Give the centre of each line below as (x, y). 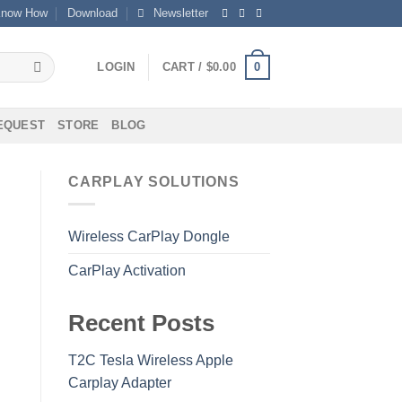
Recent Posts (141, 323)
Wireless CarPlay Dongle (149, 236)
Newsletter (181, 13)
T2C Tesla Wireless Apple (151, 361)
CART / (184, 67)
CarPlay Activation (127, 270)
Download (93, 13)
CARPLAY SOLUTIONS (154, 182)
